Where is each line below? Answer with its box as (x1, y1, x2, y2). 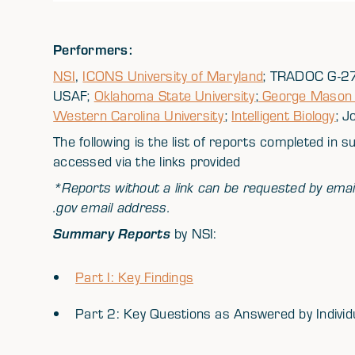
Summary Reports (53, 224, 170, 242)
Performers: (53, 40, 132, 59)
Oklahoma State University (94, 86, 256, 105)
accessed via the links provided (53, 152, 241, 170)
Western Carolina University (53, 106, 225, 124)
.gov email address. (53, 198, 170, 216)
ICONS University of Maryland (82, 67, 264, 85)
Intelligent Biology (231, 106, 336, 124)
